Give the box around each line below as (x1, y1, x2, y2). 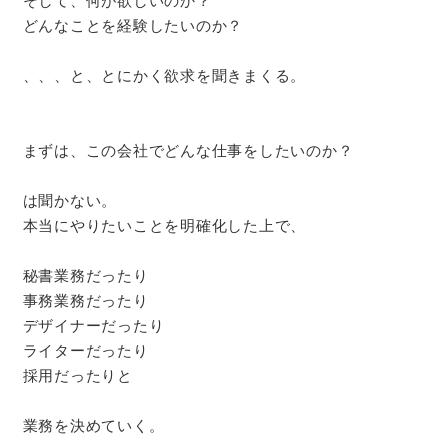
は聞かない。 (22, 190, 117, 210)
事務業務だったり (22, 290, 149, 310)
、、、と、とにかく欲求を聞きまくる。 (22, 65, 306, 85)
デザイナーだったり (22, 315, 165, 335)
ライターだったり (22, 340, 149, 360)
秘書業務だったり (22, 265, 149, 285)
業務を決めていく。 (22, 415, 165, 435)
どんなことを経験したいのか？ (22, 15, 243, 35)
